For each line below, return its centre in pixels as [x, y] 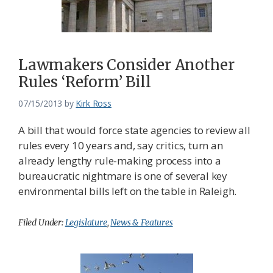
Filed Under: [42, 223]
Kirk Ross [94, 104]
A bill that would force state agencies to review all [134, 130]
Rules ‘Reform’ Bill [85, 82]
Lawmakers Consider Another [126, 65]
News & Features [142, 223]
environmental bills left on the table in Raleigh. [128, 191]
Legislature [86, 223]
